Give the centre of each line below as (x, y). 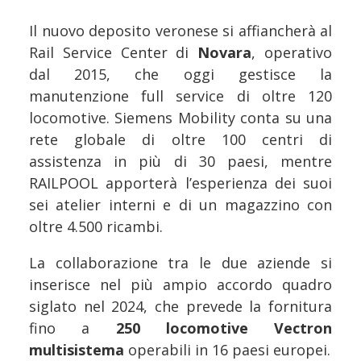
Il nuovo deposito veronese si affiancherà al (180, 30)
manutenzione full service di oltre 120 (180, 95)
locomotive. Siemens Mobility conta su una (180, 117)
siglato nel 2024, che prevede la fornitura (180, 306)
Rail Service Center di (114, 52)
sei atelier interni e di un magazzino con (180, 204)
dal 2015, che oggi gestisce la (180, 74)
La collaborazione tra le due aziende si (180, 262)
